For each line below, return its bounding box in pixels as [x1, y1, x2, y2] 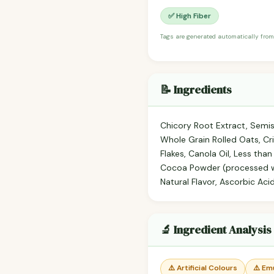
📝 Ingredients [160, 82, 232, 98]
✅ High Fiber [168, 11, 211, 21]
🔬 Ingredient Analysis [160, 222, 272, 238]
